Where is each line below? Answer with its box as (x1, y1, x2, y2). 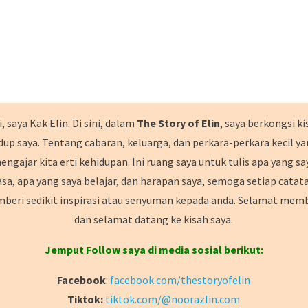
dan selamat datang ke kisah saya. (74, 212, 234, 227)
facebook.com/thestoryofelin (110, 273, 251, 287)
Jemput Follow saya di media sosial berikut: (44, 243, 263, 257)
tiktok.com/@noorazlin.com (105, 292, 241, 307)
